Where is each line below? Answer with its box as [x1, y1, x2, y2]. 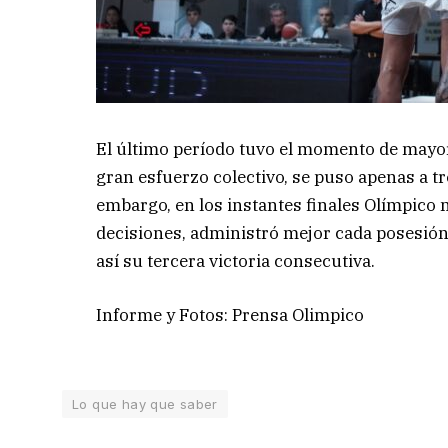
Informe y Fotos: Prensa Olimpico [96, 304, 365, 327]
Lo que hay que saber [72, 396, 218, 413]
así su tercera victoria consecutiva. [96, 250, 376, 273]
